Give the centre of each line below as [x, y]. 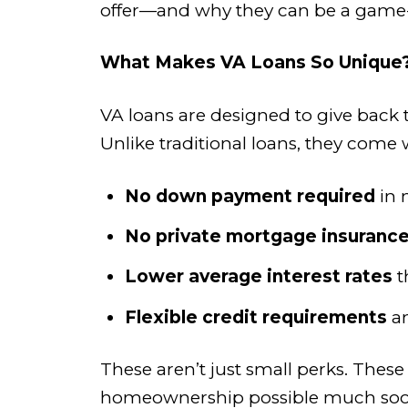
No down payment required [250, 196]
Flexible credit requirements [255, 317]
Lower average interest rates [258, 277]
